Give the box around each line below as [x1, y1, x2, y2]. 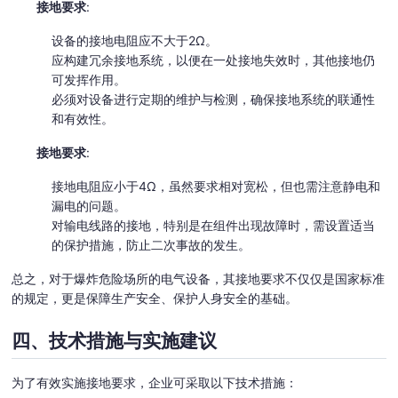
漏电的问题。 [51, 197, 126, 213]
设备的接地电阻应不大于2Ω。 [51, 32, 218, 48]
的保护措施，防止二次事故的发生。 [51, 236, 251, 252]
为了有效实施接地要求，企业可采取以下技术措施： [12, 374, 298, 390]
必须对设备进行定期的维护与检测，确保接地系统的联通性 [51, 91, 375, 107]
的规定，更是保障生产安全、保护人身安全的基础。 [12, 290, 298, 306]
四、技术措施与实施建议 [12, 329, 218, 352]
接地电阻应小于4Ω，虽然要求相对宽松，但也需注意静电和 [51, 178, 380, 194]
